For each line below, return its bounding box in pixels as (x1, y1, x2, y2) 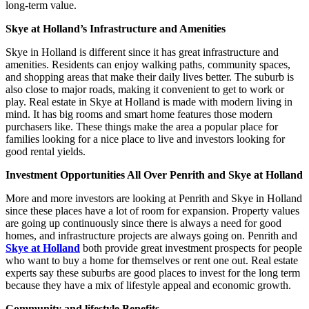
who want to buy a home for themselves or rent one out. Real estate (6, 254, 298, 266)
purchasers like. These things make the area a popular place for (6, 120, 278, 132)
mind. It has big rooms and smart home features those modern (6, 108, 272, 120)
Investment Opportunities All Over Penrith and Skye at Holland (6, 168, 303, 181)
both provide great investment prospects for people (80, 241, 302, 254)
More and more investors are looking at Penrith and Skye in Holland (6, 192, 302, 204)
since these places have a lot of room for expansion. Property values (6, 204, 299, 217)
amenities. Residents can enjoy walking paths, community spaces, (6, 58, 290, 70)
